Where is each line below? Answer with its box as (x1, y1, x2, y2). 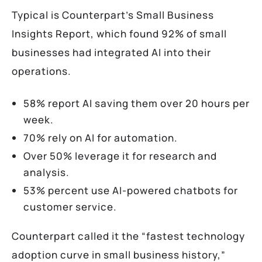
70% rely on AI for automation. (23, 130, 178, 144)
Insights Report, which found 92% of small (12, 26, 227, 40)
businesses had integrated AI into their (12, 45, 211, 59)
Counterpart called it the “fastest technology (12, 229, 245, 243)
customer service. (23, 199, 117, 213)
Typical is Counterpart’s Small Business (12, 8, 214, 22)
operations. (12, 64, 71, 78)
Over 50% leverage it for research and (23, 149, 217, 163)
